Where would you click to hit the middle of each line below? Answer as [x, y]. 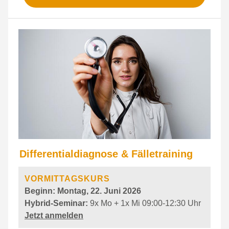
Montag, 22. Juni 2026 [99, 191]
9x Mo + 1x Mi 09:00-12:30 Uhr [145, 203]
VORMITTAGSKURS [67, 179]
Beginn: [41, 191]
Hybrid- [39, 203]
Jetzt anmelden [54, 215]
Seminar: [72, 203]
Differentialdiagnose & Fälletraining [106, 154]
